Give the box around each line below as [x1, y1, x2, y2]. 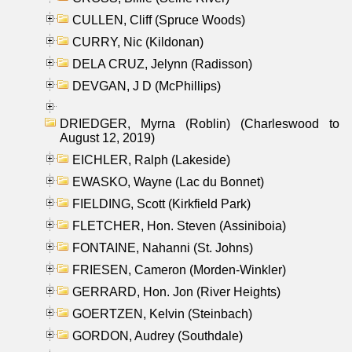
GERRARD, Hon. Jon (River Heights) [72, 284, 280, 299]
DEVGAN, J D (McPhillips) [72, 79, 221, 93]
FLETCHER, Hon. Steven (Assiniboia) [72, 218, 286, 233]
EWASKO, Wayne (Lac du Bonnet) [72, 174, 264, 189]
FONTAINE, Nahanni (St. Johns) [72, 240, 253, 255]
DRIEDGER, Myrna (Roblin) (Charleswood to [60, 116, 339, 130]
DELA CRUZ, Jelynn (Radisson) [72, 57, 252, 71]
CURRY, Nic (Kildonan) [72, 35, 203, 49]
